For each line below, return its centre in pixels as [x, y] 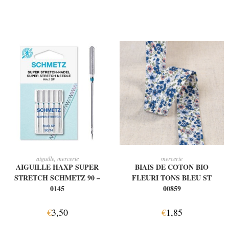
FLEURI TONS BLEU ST [172, 177]
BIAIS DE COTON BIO [172, 167]
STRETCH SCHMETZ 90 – [57, 177]
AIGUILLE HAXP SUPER [57, 167]
